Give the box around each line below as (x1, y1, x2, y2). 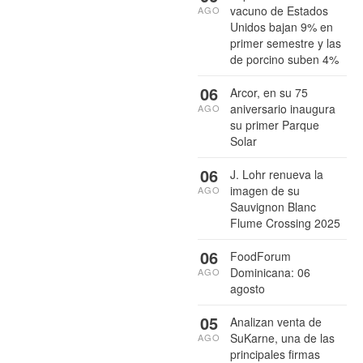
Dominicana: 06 (230, 264, 310, 281)
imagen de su (230, 182, 300, 199)
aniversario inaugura (230, 100, 335, 117)
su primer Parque (230, 117, 319, 134)
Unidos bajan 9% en (230, 19, 333, 36)
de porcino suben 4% (230, 51, 339, 68)
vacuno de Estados (230, 2, 328, 19)
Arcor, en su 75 (230, 84, 308, 101)
